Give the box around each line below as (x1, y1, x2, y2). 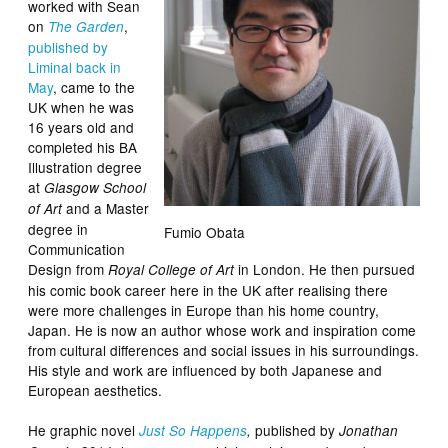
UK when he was (28, 96, 135, 117)
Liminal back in (28, 56, 122, 77)
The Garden (48, 16, 125, 36)
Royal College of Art (108, 259, 235, 279)
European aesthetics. (28, 379, 163, 400)
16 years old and (28, 116, 135, 137)
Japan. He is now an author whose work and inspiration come (28, 319, 417, 340)
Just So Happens (139, 420, 248, 440)
